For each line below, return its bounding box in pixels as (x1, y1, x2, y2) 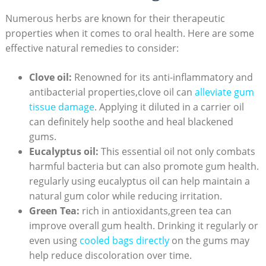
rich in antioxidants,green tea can (79, 204, 232, 217)
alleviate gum (194, 85, 254, 99)
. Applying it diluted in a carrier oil (94, 100, 244, 113)
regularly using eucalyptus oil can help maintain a (28, 174, 250, 188)
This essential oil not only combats (98, 144, 255, 158)
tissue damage (28, 100, 94, 113)
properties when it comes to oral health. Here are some (5, 26, 254, 40)
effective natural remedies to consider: (5, 41, 179, 55)
